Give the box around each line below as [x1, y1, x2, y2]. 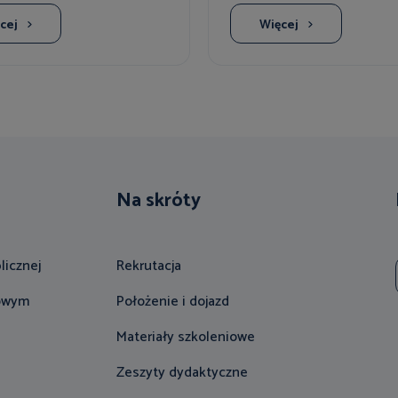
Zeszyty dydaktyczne [115, 360, 248, 385]
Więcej [259, 14, 298, 36]
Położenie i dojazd [115, 289, 229, 314]
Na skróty [115, 184, 201, 217]
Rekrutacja [115, 253, 181, 278]
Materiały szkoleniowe [115, 324, 255, 349]
